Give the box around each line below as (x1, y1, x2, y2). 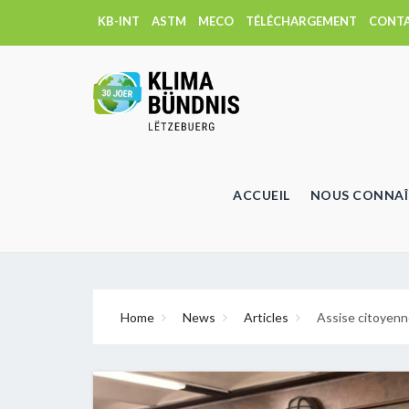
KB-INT (98, 14, 140, 28)
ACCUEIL (233, 186, 290, 203)
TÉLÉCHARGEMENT (246, 14, 357, 28)
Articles (244, 309, 288, 325)
